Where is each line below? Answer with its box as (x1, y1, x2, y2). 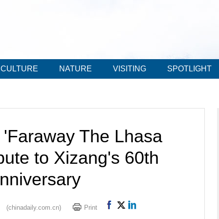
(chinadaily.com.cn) (6, 204, 61, 211)
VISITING (113, 65, 146, 73)
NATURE (59, 65, 92, 73)
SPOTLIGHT (167, 65, 212, 73)
